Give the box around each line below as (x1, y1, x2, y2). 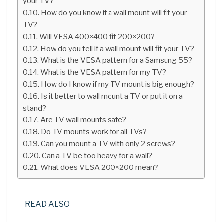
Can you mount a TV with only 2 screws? (41, 138, 176, 148)
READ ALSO (25, 199, 70, 209)
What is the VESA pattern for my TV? (40, 67, 166, 77)
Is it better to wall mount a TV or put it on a (41, 91, 183, 101)
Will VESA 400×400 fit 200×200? (39, 31, 155, 41)
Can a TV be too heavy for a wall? (42, 150, 153, 160)
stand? (23, 103, 46, 112)
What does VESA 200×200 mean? (40, 162, 159, 172)
